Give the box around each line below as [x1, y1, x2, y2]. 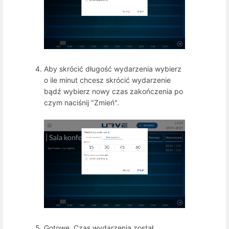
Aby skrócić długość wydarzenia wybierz [44, 64, 181, 73]
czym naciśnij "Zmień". [44, 98, 119, 107]
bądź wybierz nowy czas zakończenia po [44, 87, 183, 96]
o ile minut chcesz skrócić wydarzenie [44, 76, 171, 84]
